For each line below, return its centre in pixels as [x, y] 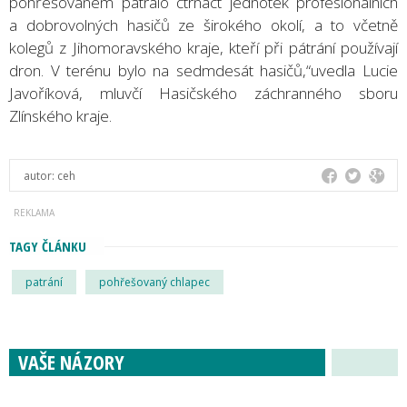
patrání [44, 282]
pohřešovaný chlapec [154, 282]
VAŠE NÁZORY [71, 361]
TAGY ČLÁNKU [48, 246]
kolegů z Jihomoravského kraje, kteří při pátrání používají [203, 47]
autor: [40, 175]
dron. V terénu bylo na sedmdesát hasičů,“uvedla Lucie [203, 70]
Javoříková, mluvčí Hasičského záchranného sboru [203, 93]
